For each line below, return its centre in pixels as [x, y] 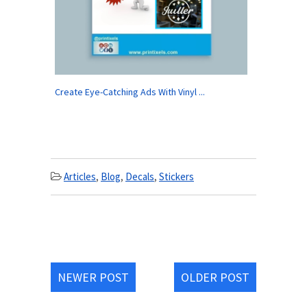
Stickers [176, 176]
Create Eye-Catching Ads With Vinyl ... [130, 91]
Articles [80, 176]
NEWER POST [93, 277]
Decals [140, 176]
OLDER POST [215, 277]
